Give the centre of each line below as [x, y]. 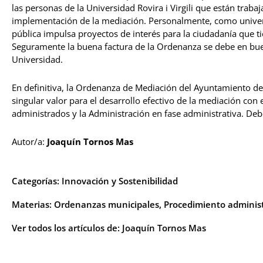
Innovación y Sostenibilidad [120, 181]
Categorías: [37, 181]
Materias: [33, 205]
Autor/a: [29, 142]
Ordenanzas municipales [107, 205]
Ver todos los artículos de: [67, 228]
